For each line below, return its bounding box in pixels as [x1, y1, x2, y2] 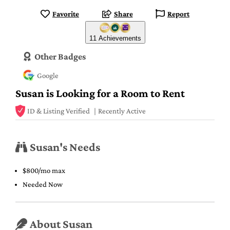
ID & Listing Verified [27, 106, 90, 115]
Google [37, 71, 59, 80]
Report [167, 10, 189, 18]
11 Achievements [89, 34, 141, 42]
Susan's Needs [29, 140, 100, 154]
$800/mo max [23, 166, 65, 175]
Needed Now [23, 180, 63, 188]
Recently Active [98, 106, 146, 115]
